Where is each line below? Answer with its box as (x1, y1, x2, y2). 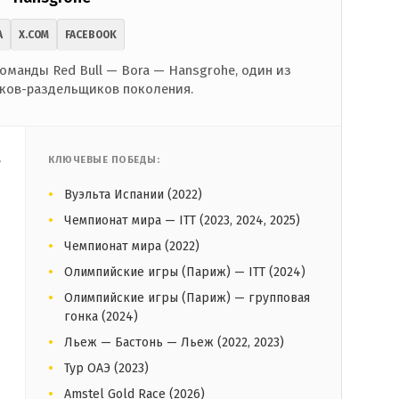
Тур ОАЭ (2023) (64, 360, 149, 376)
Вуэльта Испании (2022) (64, 186, 202, 202)
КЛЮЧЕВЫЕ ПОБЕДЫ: (48, 153, 159, 166)
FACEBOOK (65, 28, 117, 41)
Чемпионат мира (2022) (64, 238, 199, 254)
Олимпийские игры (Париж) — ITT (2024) (64, 264, 305, 280)
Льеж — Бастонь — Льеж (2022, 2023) (64, 334, 284, 350)
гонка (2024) (64, 308, 138, 324)
